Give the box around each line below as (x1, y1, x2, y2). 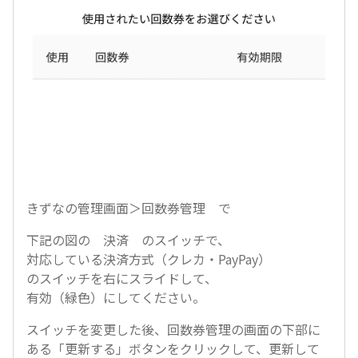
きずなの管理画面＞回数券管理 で (26, 197, 231, 217)
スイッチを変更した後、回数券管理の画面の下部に (26, 319, 320, 339)
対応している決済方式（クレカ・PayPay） (26, 249, 271, 268)
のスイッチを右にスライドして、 (26, 268, 217, 288)
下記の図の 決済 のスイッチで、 (26, 229, 230, 249)
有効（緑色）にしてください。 (26, 287, 205, 307)
